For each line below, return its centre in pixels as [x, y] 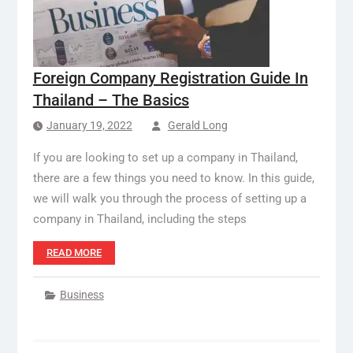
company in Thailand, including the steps [139, 219]
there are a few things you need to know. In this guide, [173, 178]
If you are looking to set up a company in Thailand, [165, 157]
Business [82, 294]
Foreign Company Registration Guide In [170, 78]
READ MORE [74, 252]
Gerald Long [197, 125]
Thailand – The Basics [111, 100]
